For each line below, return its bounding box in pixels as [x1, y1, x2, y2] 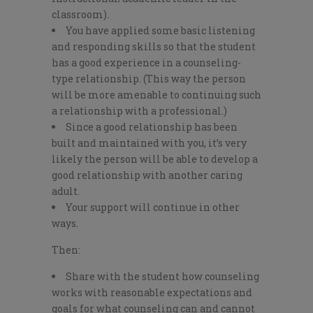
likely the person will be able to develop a [52, 152, 258, 166]
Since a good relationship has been [66, 120, 238, 134]
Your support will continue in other [66, 201, 240, 214]
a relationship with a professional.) [52, 104, 227, 118]
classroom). [52, 8, 109, 22]
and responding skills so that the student [52, 40, 256, 54]
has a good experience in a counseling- [52, 56, 241, 70]
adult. [52, 184, 80, 198]
